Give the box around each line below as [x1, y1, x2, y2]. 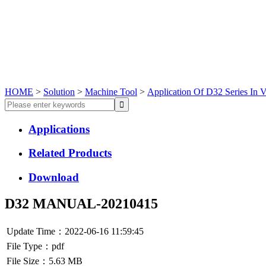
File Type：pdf [7, 240, 64, 251]
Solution [43, 86, 75, 97]
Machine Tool [85, 86, 137, 97]
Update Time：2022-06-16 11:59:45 [7, 226, 144, 236]
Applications [28, 122, 90, 135]
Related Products [28, 147, 112, 160]
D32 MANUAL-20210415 [5, 195, 158, 211]
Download [28, 170, 79, 183]
